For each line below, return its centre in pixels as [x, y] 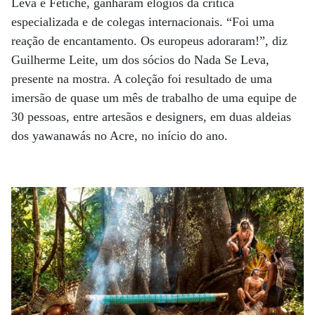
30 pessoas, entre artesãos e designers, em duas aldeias [151, 117]
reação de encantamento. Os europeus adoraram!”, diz [149, 41]
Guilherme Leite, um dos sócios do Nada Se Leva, [140, 60]
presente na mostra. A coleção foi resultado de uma [142, 79]
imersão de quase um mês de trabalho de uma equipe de [154, 98]
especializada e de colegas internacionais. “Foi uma [143, 22]
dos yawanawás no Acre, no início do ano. [121, 136]
